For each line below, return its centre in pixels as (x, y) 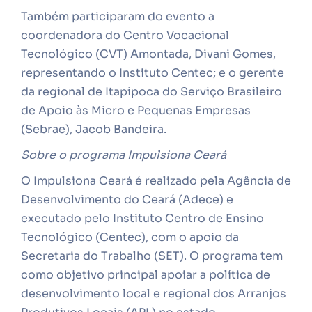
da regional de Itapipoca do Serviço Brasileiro (151, 92)
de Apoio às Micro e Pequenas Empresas (136, 110)
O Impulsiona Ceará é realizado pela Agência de (156, 181)
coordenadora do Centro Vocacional (125, 35)
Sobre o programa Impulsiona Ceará (124, 155)
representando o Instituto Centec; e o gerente (153, 73)
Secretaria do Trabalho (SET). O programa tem (152, 256)
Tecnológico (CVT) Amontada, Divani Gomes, (148, 54)
